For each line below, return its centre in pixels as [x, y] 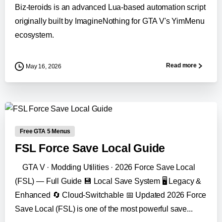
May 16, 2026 [44, 66]
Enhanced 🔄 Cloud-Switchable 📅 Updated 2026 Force [111, 195]
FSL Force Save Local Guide [90, 149]
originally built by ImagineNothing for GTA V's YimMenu [110, 21]
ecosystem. [34, 35]
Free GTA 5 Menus [45, 132]
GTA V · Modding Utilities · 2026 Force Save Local [105, 167]
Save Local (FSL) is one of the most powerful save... [104, 209]
